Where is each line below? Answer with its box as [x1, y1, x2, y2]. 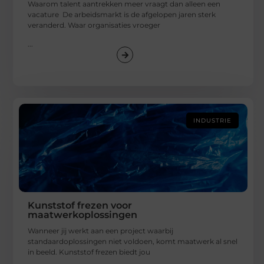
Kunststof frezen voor [28, 200, 133, 212]
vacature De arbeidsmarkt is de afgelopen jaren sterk [28, 10, 216, 19]
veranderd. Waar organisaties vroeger [28, 21, 161, 30]
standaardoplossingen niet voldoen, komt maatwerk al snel [28, 237, 238, 246]
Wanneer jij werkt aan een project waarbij [28, 226, 174, 236]
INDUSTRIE [193, 117, 232, 125]
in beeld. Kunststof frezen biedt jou [28, 247, 151, 257]
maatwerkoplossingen [28, 209, 138, 221]
